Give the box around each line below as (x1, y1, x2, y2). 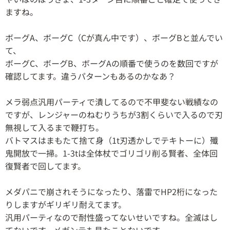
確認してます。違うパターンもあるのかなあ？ (5, 70, 176, 83)
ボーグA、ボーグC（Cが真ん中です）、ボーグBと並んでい (5, 31, 223, 44)
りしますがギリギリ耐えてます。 (5, 198, 126, 211)
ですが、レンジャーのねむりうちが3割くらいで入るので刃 (5, 108, 223, 121)
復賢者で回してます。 (5, 160, 86, 172)
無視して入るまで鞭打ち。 (5, 121, 104, 134)
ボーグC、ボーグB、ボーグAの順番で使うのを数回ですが (5, 57, 218, 70)
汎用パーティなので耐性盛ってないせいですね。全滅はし (5, 211, 218, 224)
